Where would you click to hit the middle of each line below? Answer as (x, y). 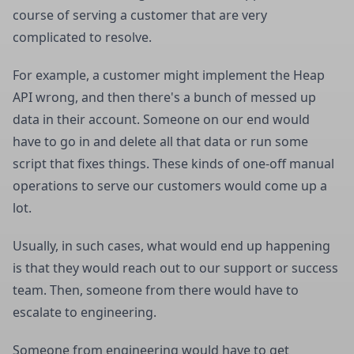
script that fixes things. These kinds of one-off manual (173, 163)
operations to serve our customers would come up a (170, 185)
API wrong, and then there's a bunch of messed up (164, 97)
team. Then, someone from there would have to (156, 290)
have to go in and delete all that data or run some (160, 141)
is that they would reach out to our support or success (175, 267)
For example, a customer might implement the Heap (169, 75)
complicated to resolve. (84, 37)
